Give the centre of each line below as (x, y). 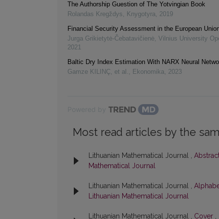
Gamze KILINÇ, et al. (98, 72)
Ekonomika (148, 72)
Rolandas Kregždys (95, 14)
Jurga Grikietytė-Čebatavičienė (111, 39)
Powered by (87, 109)
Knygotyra (141, 14)
